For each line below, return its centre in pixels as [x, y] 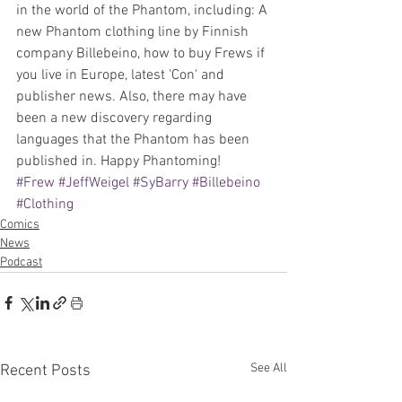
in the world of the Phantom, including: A [144, 11]
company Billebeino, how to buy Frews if [142, 54]
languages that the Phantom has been [135, 140]
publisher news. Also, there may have [133, 97]
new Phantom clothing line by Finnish [134, 32]
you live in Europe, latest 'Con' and [122, 75]
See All [269, 368]
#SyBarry [161, 183]
